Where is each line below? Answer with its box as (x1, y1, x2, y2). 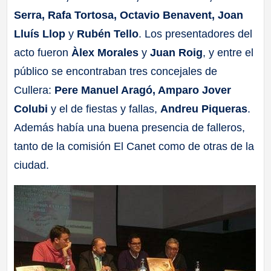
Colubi (14, 103, 48, 116)
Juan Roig (150, 47, 203, 59)
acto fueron (14, 47, 72, 59)
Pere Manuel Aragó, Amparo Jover (54, 84, 232, 97)
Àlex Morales (71, 47, 139, 59)
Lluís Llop (14, 28, 66, 41)
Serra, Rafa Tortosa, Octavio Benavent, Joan (14, 9, 244, 22)
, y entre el (203, 47, 254, 59)
